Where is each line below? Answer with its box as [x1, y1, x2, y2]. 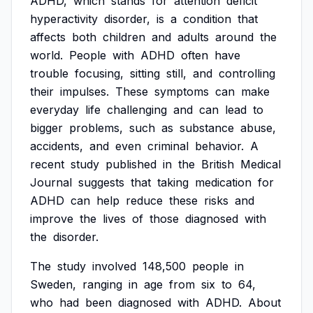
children [103, 30, 145, 44]
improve [30, 212, 73, 226]
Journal [30, 175, 72, 189]
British [201, 157, 234, 171]
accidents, [30, 139, 83, 153]
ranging [82, 277, 122, 291]
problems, [69, 121, 123, 135]
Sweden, [30, 277, 76, 291]
